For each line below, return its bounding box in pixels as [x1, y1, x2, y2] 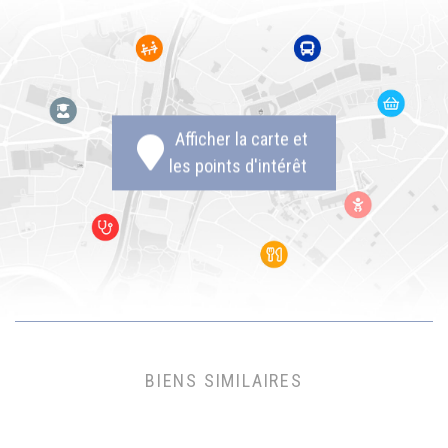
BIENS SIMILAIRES [145, 369, 303, 391]
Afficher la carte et [167, 128, 308, 150]
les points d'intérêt [168, 155, 307, 177]
